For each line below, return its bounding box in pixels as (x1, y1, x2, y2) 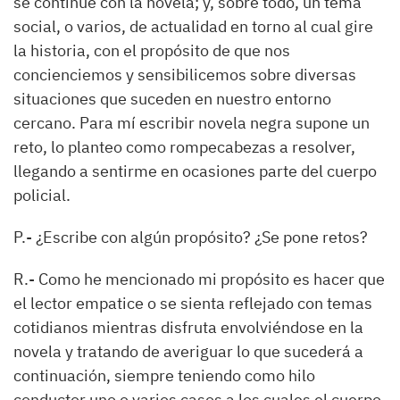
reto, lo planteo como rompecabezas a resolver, (13, 137, 355, 157)
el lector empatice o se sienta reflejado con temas (13, 293, 372, 313)
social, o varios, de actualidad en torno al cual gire (13, 16, 373, 37)
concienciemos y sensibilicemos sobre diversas (13, 64, 356, 85)
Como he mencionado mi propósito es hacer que (38, 269, 385, 289)
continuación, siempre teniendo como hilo (13, 365, 315, 386)
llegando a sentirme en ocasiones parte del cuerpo (13, 161, 377, 181)
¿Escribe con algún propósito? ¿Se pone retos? (36, 227, 368, 247)
